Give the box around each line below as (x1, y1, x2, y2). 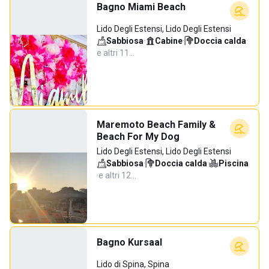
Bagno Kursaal (97, 237, 162, 248)
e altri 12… (98, 171, 136, 180)
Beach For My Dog (97, 131, 180, 142)
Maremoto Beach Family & (97, 119, 216, 130)
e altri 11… (97, 48, 134, 58)
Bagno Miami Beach (97, 1, 186, 13)
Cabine (155, 36, 183, 46)
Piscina (219, 159, 249, 168)
